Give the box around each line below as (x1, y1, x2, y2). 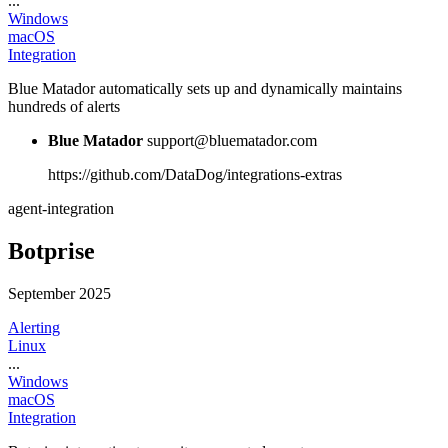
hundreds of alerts (8, 97, 120, 115)
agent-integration (8, 199, 114, 217)
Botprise (8, 237, 95, 264)
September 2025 (8, 284, 111, 302)
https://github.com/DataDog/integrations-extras (48, 165, 342, 183)
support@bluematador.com (147, 131, 317, 149)
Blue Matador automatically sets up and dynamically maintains (8, 79, 402, 97)
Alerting (8, 318, 60, 336)
